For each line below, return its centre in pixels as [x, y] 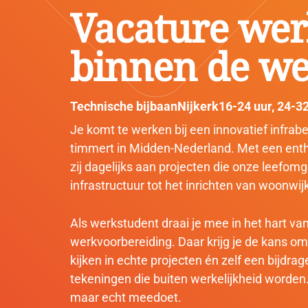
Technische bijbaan [124, 106]
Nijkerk [198, 106]
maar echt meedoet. [126, 297]
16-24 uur [245, 106]
